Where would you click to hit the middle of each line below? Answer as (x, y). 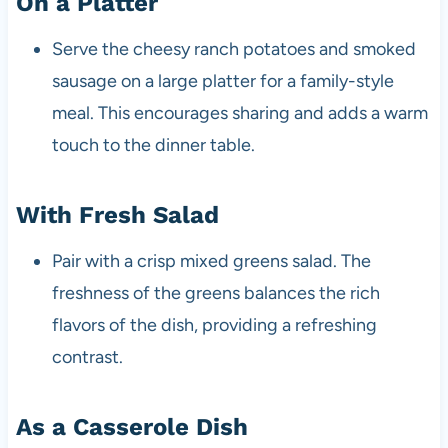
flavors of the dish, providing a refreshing (214, 324)
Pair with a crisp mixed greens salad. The (211, 260)
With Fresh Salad (117, 214)
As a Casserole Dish (131, 426)
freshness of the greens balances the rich (215, 292)
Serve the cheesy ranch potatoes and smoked (233, 48)
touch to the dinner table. (153, 144)
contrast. (87, 356)
